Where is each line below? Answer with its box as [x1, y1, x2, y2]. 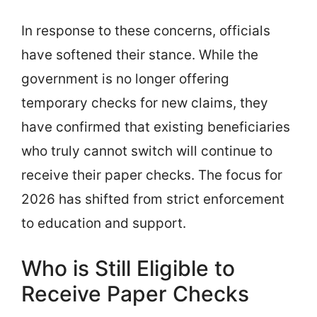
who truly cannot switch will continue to [21, 142, 272, 159]
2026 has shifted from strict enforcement [21, 190, 284, 207]
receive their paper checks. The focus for [21, 166, 282, 183]
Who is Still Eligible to [21, 255, 235, 281]
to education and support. [21, 214, 186, 231]
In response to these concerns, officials [21, 22, 270, 39]
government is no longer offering [21, 70, 229, 87]
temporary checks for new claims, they [21, 94, 268, 111]
